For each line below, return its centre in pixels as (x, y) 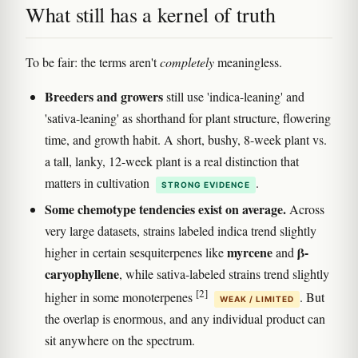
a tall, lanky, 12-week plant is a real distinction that (172, 161)
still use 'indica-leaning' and (234, 96)
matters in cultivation (99, 182)
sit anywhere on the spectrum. (120, 340)
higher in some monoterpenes (120, 296)
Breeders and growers (104, 96)
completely (187, 62)
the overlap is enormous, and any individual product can (185, 318)
